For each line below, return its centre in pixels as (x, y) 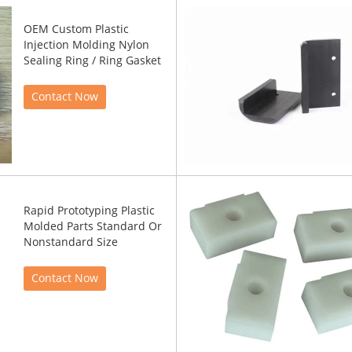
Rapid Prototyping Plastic (89, 211)
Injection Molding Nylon (86, 45)
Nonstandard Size (71, 242)
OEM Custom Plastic (76, 29)
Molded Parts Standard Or (93, 227)
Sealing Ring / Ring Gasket (92, 61)
